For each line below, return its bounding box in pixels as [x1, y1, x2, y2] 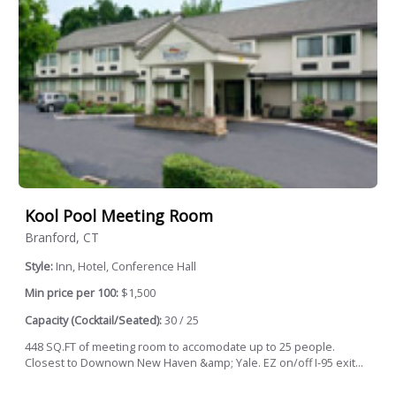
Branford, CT [25, 228, 99, 246]
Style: [25, 258, 56, 274]
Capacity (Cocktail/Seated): [25, 312, 162, 328]
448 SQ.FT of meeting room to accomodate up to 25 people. [25, 339, 335, 355]
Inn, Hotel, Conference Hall [56, 258, 196, 274]
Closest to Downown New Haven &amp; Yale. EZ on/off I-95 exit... [25, 355, 363, 371]
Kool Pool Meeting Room [25, 204, 213, 226]
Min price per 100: [25, 286, 118, 301]
